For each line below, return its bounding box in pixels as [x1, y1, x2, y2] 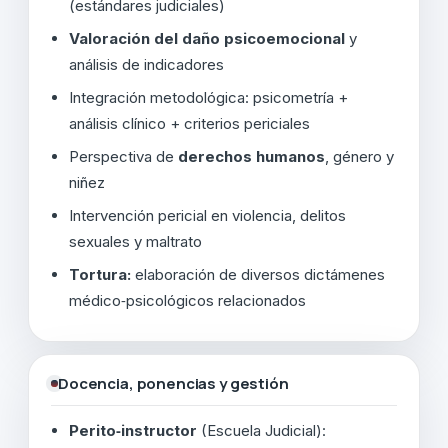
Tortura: [69, 264, 131, 284]
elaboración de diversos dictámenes [131, 264, 385, 284]
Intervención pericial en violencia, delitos [69, 205, 346, 225]
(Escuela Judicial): [197, 420, 326, 440]
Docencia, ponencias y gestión [58, 372, 289, 394]
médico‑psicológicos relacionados [69, 290, 306, 310]
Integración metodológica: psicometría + [69, 87, 348, 107]
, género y [325, 146, 394, 166]
